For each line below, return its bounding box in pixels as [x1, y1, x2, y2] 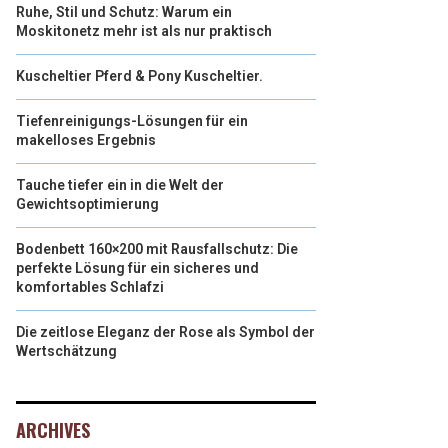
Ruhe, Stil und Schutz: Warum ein [16, 4, 232, 20]
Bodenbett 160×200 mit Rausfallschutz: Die [16, 241, 298, 257]
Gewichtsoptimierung [16, 196, 159, 212]
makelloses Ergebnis [16, 132, 156, 148]
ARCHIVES [16, 417, 90, 443]
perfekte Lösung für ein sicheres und [16, 260, 259, 276]
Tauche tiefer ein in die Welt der [16, 177, 224, 193]
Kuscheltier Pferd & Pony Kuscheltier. [16, 68, 263, 84]
